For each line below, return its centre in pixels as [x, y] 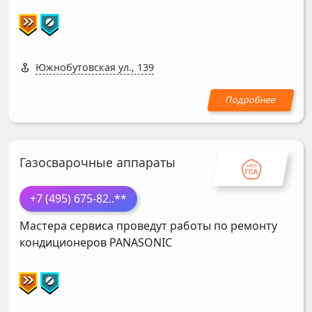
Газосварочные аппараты [97, 163]
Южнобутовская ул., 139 [95, 68]
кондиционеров [64, 242]
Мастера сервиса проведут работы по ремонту [148, 225]
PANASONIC [141, 242]
